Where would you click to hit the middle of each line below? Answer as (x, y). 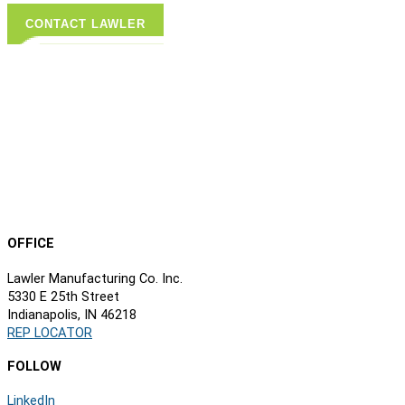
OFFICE (31, 244)
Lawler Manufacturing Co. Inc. (95, 278)
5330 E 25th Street (63, 296)
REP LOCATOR (50, 332)
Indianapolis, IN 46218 (72, 314)
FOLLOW (34, 366)
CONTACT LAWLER (85, 24)
